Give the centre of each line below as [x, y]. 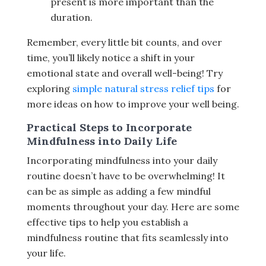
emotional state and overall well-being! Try [125, 73]
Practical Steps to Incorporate [109, 128]
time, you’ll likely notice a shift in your [111, 58]
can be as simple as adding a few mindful [119, 191]
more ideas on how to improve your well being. [133, 104]
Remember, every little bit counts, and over [124, 42]
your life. [46, 253]
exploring [50, 89]
